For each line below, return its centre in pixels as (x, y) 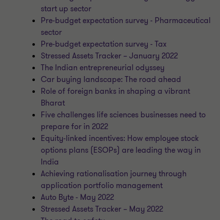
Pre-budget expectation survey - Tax (104, 44)
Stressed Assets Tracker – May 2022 (102, 209)
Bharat (53, 103)
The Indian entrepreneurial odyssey (103, 68)
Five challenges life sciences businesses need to (124, 115)
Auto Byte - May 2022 (78, 197)
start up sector (66, 9)
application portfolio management (102, 186)
